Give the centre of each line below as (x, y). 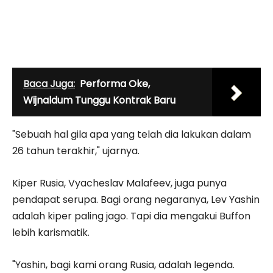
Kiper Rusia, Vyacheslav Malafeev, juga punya (119, 183)
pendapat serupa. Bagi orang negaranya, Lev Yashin (136, 199)
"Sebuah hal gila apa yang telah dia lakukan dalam (132, 134)
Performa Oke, (115, 83)
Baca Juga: (49, 83)
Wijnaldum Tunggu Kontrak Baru (99, 100)
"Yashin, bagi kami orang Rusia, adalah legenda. (123, 264)
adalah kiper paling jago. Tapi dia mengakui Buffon (131, 216)
